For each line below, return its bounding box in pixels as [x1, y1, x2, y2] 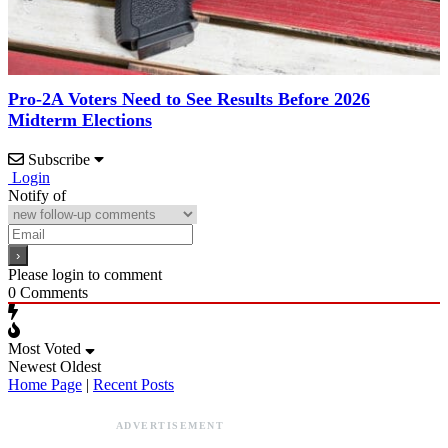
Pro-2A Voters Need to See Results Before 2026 [8, 88, 370, 109]
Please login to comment [8, 265, 162, 283]
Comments [16, 283, 88, 301]
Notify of [8, 186, 66, 204]
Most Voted [8, 339, 81, 357]
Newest [8, 357, 56, 375]
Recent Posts [93, 375, 174, 393]
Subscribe [28, 150, 90, 168]
